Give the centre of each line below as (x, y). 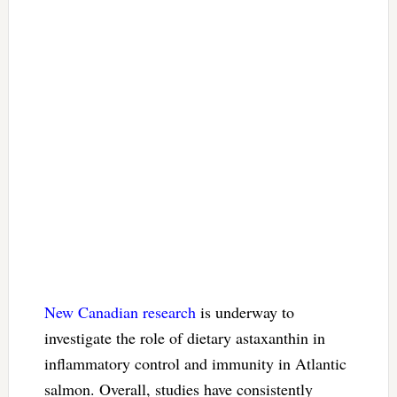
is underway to (245, 311)
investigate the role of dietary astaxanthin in (184, 337)
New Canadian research (120, 311)
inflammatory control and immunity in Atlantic (195, 363)
